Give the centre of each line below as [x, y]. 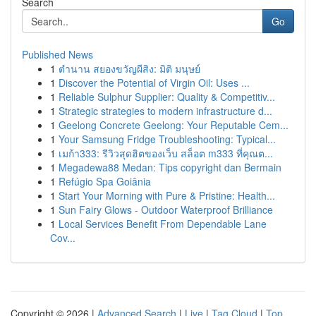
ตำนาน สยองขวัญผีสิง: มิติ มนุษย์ [129, 68]
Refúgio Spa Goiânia [105, 181]
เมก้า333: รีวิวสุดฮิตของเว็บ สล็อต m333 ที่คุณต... [166, 153]
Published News [57, 54]
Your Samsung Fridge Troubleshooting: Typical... [167, 139]
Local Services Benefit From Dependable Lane [163, 224]
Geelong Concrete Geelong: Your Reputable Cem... [174, 125]
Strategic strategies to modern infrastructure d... [165, 111]
